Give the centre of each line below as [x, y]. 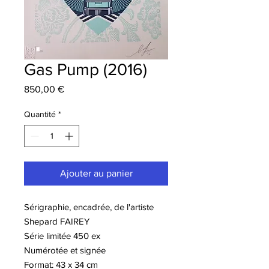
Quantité [40, 114]
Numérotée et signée [65, 250]
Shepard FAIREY [57, 221]
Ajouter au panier [96, 173]
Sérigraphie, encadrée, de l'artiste [89, 207]
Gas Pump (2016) [86, 69]
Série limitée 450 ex [62, 235]
